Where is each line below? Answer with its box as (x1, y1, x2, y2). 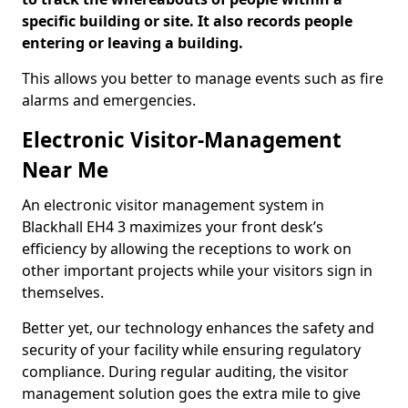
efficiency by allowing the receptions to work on (22, 239, 352, 259)
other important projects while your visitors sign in (22, 260, 372, 280)
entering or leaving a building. (22, 33, 243, 53)
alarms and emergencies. (22, 90, 196, 110)
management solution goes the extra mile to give (22, 383, 361, 403)
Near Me (22, 156, 108, 184)
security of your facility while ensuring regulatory (22, 340, 361, 360)
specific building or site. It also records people (22, 11, 352, 31)
